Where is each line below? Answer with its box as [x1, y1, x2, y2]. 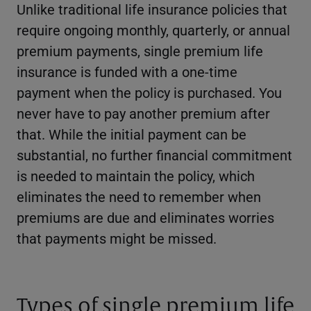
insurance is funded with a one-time [17, 62, 237, 81]
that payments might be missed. [17, 228, 217, 247]
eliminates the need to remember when [17, 187, 261, 205]
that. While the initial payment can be [17, 124, 246, 143]
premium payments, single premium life [17, 41, 263, 60]
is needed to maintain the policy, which [17, 166, 255, 185]
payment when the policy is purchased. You [17, 83, 282, 101]
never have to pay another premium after [17, 103, 270, 122]
